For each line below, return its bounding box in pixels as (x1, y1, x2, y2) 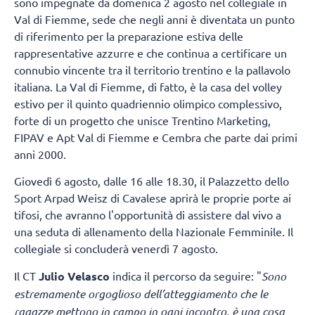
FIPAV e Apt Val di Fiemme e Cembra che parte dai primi (14, 130, 297, 145)
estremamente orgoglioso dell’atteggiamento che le (14, 285, 268, 301)
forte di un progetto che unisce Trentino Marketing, (14, 113, 271, 128)
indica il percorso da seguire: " (110, 268, 262, 283)
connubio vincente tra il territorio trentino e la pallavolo (14, 63, 290, 77)
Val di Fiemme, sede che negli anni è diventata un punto (14, 12, 295, 27)
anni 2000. (14, 147, 69, 162)
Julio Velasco (39, 268, 110, 283)
